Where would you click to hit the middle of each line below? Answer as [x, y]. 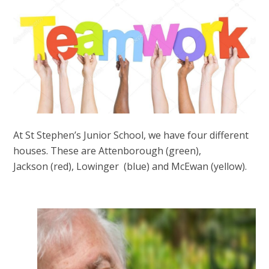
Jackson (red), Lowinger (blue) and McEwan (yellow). [130, 167]
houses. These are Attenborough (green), [107, 151]
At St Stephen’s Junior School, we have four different [131, 135]
